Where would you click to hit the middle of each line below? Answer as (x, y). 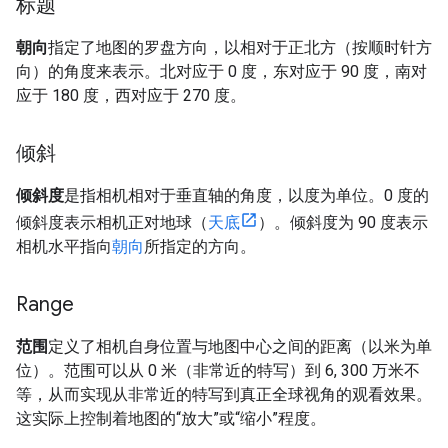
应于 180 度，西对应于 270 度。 (131, 95)
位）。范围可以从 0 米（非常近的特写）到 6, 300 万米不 (218, 370)
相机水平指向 (64, 246)
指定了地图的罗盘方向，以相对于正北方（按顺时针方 (240, 47)
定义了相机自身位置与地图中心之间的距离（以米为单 (240, 346)
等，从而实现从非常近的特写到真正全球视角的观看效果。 (224, 394)
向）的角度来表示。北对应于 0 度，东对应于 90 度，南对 (221, 71)
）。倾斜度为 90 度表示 (343, 222)
